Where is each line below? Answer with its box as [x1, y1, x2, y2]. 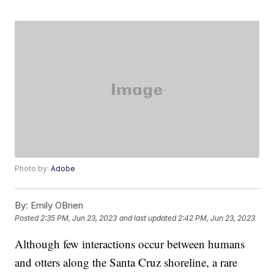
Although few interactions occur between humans [15, 236, 245, 252]
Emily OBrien [28, 199, 84, 212]
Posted [15, 213, 41, 223]
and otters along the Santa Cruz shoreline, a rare [15, 254, 238, 270]
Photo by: [15, 164, 51, 174]
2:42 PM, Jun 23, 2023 [178, 213, 256, 223]
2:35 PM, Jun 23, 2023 [40, 213, 117, 223]
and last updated [119, 213, 177, 223]
